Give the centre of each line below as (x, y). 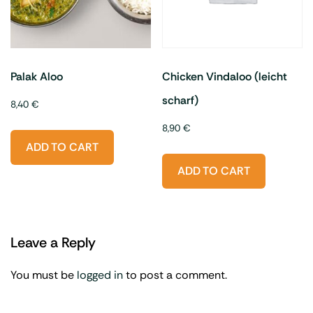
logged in (100, 275)
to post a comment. (175, 275)
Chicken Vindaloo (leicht (225, 77)
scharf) (181, 101)
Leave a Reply (53, 242)
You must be (44, 275)
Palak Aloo (37, 77)
